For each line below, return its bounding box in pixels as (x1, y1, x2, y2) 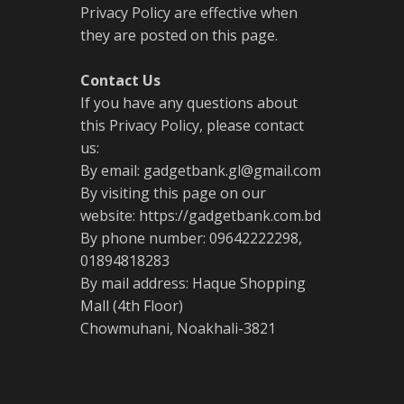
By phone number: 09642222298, (80, 228, 302, 248)
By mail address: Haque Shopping (80, 273, 306, 293)
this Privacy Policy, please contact (80, 115, 304, 135)
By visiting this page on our (80, 183, 266, 203)
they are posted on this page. (80, 25, 278, 45)
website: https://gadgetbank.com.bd (80, 206, 321, 225)
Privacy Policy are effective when (80, 3, 298, 23)
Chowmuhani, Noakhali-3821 (80, 318, 276, 338)
